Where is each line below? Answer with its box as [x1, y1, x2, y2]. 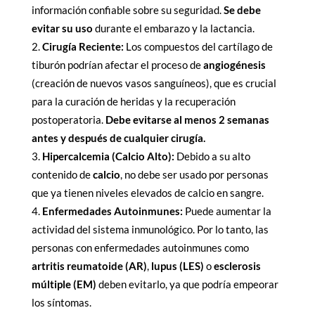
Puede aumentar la [182, 205, 271, 218]
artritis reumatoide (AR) [31, 259, 147, 273]
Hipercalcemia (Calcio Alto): [41, 150, 174, 163]
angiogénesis [202, 58, 266, 72]
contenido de [31, 168, 93, 181]
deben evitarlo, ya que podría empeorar [96, 278, 278, 291]
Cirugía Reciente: [41, 40, 124, 53]
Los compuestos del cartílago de [123, 40, 273, 53]
